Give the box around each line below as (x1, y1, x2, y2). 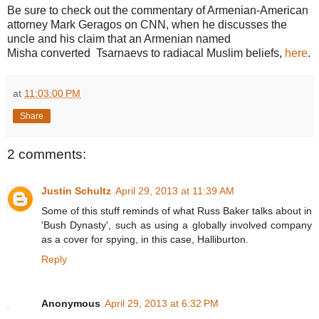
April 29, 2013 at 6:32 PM (105, 297, 219, 309)
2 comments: (7, 146, 86, 162)
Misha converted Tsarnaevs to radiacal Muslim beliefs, (7, 46, 285, 59)
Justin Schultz (41, 184, 111, 197)
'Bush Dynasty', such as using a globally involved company (41, 219, 312, 231)
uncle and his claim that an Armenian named (7, 32, 231, 45)
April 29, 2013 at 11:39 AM (115, 184, 234, 197)
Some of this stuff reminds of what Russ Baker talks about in (41, 204, 312, 216)
